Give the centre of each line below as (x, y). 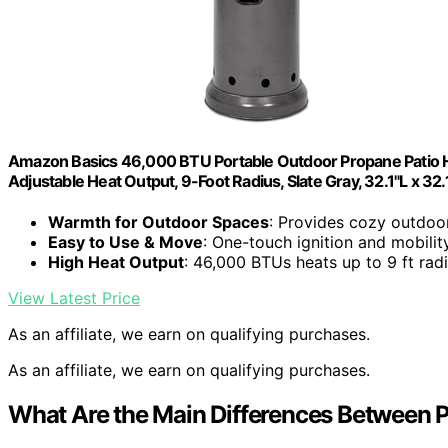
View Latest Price (74, 298)
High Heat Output (116, 262)
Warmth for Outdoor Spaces (158, 222)
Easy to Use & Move (125, 242)
